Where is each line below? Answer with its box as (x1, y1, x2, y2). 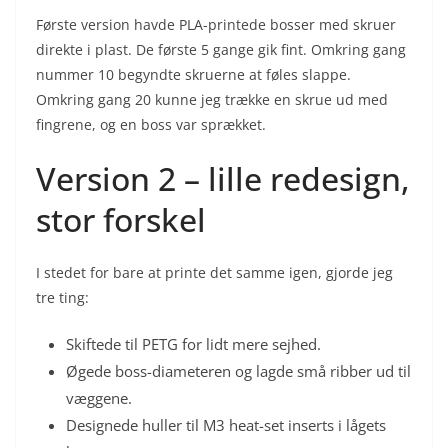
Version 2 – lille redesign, (36, 156, 410, 200)
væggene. (66, 387, 132, 408)
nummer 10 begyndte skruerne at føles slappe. (36, 64, 351, 84)
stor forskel (36, 197, 206, 241)
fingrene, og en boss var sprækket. (36, 114, 266, 134)
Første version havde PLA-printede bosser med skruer (36, 14, 396, 34)
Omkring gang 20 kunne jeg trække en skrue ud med (36, 89, 388, 109)
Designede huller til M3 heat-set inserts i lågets (66, 414, 386, 435)
